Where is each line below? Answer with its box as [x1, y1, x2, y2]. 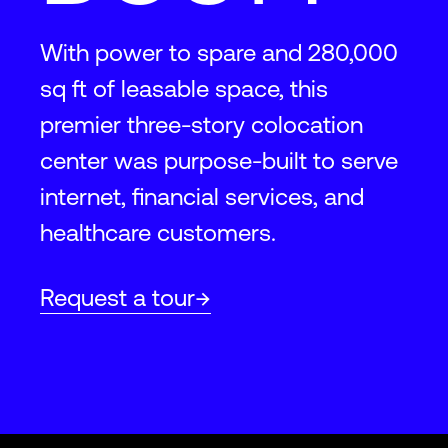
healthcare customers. [40, 219, 276, 246]
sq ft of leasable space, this [40, 75, 328, 102]
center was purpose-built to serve [40, 147, 398, 174]
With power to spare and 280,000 [40, 39, 398, 66]
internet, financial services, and [40, 183, 364, 210]
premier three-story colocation [40, 111, 363, 138]
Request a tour [40, 284, 195, 311]
